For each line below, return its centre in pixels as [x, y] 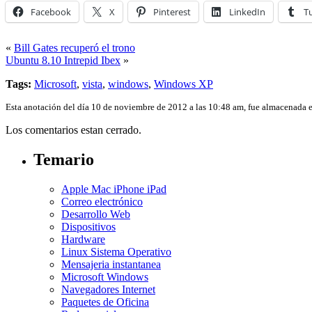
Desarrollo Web [96, 214]
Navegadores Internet [108, 289]
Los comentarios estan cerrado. [73, 130]
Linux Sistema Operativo [116, 251]
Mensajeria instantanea [111, 264]
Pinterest [172, 11]
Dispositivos [88, 226]
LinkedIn [247, 11]
